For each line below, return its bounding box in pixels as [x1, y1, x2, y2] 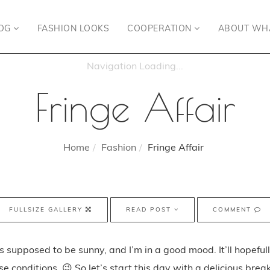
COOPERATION [127, 23, 194, 34]
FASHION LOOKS [37, 23, 109, 34]
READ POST [125, 206, 174, 213]
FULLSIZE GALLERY [8, 206, 86, 213]
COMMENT [212, 206, 254, 213]
